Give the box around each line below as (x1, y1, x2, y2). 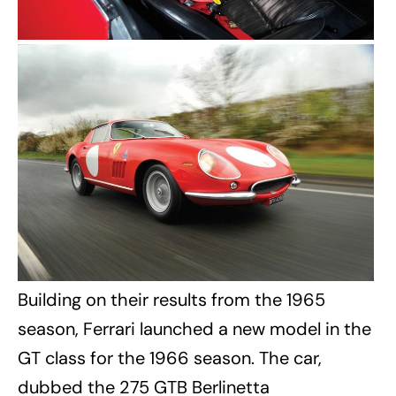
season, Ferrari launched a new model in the (18, 316, 371, 340)
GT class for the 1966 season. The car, (18, 346, 322, 369)
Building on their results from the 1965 (18, 287, 325, 311)
